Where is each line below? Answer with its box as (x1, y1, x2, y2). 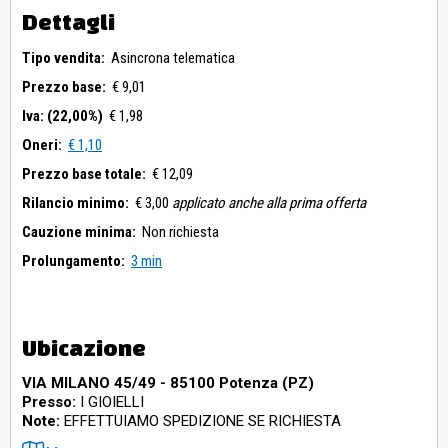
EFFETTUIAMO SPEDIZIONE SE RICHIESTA (60, 412, 341, 431)
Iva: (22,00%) (22, 107, 103, 126)
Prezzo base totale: (22, 165, 146, 184)
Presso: (22, 393, 76, 412)
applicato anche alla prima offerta (172, 194, 366, 213)
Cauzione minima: (22, 223, 136, 242)
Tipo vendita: (22, 49, 105, 68)
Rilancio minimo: (22, 194, 129, 213)
